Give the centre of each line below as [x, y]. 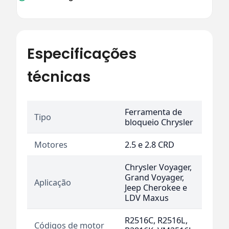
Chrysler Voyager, [158, 167]
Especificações [82, 53]
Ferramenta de [153, 112]
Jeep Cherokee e [156, 187]
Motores [51, 144]
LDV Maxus [147, 198]
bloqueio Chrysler [159, 122]
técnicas [59, 76]
